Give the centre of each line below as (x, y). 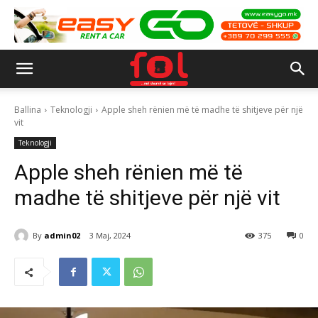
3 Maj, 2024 (110, 236)
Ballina (28, 110)
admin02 (62, 235)
